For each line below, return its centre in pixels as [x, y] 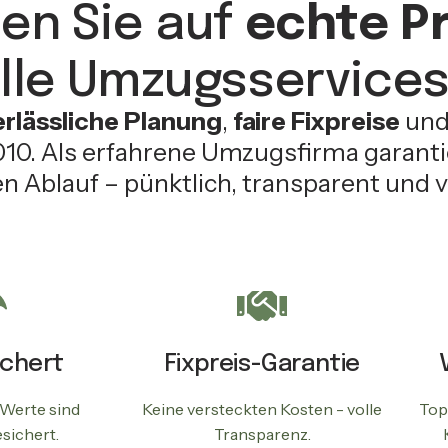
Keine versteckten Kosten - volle [262, 409]
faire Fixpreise [316, 121]
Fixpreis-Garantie [262, 365]
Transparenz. [262, 434]
